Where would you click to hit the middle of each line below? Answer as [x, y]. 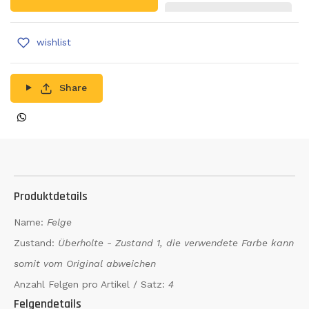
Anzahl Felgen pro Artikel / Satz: [91, 284]
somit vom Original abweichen [85, 263]
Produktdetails [51, 196]
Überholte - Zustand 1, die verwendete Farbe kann [176, 242]
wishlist [54, 42]
